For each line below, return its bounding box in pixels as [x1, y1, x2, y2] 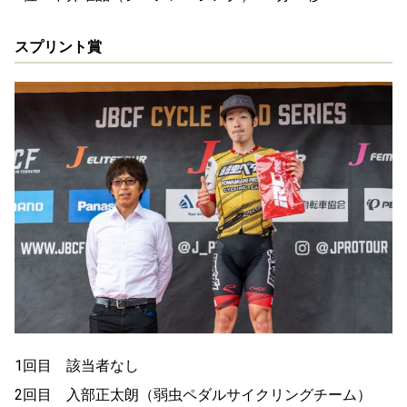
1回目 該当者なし [15, 357, 139, 375]
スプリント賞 [15, 37, 102, 55]
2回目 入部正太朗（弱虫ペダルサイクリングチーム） [15, 386, 372, 404]
